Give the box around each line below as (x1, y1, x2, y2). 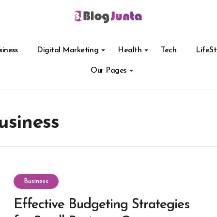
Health (118, 46, 142, 54)
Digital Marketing (37, 46, 99, 54)
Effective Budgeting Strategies (14, 198, 189, 212)
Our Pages (91, 67, 126, 75)
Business (24, 178, 48, 185)
